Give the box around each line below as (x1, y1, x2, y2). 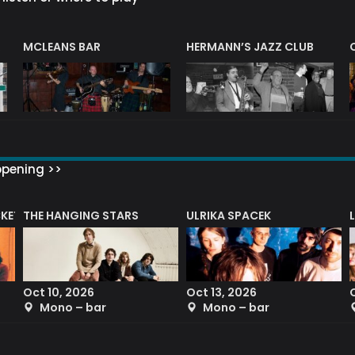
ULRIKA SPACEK (186, 207, 271, 223)
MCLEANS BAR (23, 39, 101, 55)
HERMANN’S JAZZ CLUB (186, 39, 314, 55)
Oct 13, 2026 (186, 284, 257, 301)
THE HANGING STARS (23, 207, 139, 223)
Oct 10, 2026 (23, 284, 94, 301)
